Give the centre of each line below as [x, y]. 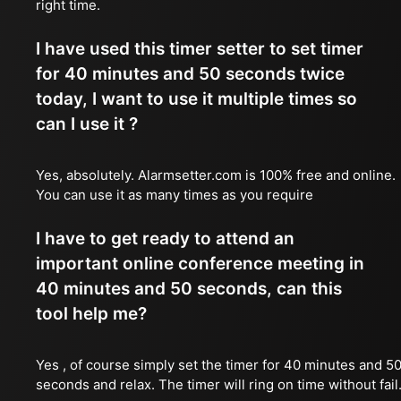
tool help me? [91, 314]
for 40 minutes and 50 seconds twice [190, 74]
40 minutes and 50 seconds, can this [189, 289]
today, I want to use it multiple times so [196, 99]
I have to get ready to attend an [165, 239]
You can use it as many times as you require [175, 195]
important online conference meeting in [200, 264]
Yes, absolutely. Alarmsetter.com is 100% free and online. [216, 175]
